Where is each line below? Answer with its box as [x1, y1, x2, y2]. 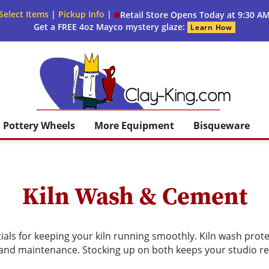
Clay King [133, 109, 175, 122]
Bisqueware [193, 119, 250, 133]
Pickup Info [58, 8, 104, 20]
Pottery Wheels [2, 119, 75, 133]
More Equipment [94, 119, 174, 133]
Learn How [190, 22, 232, 33]
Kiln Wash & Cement [22, 180, 247, 212]
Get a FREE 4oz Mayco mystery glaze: [34, 21, 188, 33]
